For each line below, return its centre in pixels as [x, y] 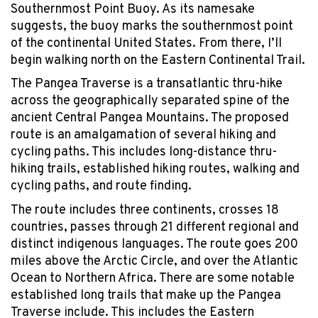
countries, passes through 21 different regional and [155, 227]
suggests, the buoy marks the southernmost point [152, 26]
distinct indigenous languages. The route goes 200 [154, 244]
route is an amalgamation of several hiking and [143, 136]
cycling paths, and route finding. [104, 187]
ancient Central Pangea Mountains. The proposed [150, 119]
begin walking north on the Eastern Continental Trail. [158, 60]
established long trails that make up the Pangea [146, 295]
